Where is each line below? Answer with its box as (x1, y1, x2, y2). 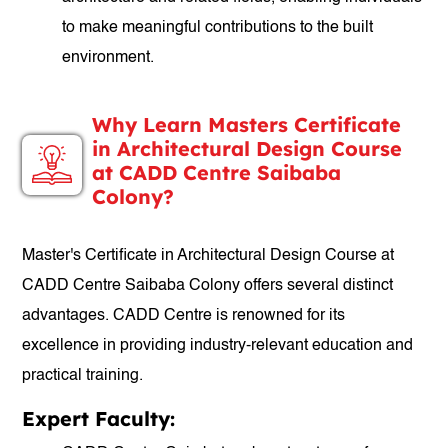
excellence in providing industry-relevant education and (22, 338, 414, 354)
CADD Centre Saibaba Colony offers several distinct (22, 278, 394, 294)
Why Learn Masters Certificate (92, 112, 402, 137)
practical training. (22, 368, 144, 384)
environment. (62, 50, 155, 66)
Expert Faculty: (22, 406, 176, 431)
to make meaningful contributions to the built (62, 20, 374, 36)
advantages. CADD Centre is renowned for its (22, 308, 346, 324)
